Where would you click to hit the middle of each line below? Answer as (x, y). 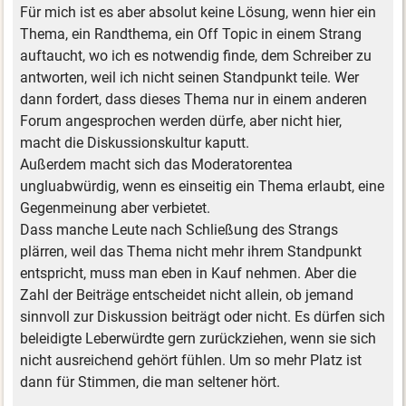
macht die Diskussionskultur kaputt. (135, 143)
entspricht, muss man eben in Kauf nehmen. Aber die (188, 274)
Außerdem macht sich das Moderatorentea (157, 165)
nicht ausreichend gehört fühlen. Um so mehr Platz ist (191, 361)
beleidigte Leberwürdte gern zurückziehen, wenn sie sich (198, 339)
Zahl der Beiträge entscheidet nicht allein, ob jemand (187, 295)
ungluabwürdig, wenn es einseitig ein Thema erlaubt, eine (203, 187)
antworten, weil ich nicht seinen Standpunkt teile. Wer (190, 78)
